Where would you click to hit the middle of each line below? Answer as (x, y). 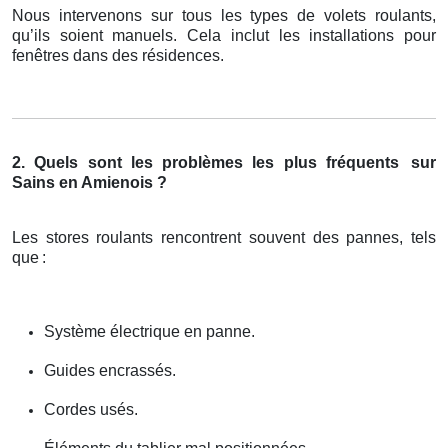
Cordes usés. (91, 410)
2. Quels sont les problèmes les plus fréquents (205, 163)
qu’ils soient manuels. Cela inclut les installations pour (224, 36)
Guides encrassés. (110, 371)
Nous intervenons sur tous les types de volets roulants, (224, 16)
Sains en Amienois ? (89, 183)
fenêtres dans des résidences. (118, 56)
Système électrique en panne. (149, 332)
